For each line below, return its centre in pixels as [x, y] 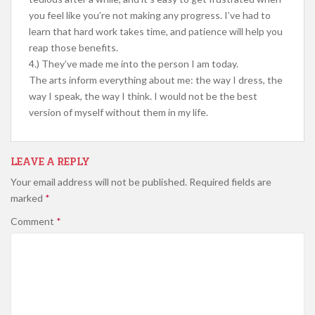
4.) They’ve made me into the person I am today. [134, 64]
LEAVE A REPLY [50, 161]
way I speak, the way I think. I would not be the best [143, 96]
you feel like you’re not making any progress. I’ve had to [150, 15]
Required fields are [230, 182]
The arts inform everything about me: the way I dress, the [156, 80]
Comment [33, 221]
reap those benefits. [73, 47]
